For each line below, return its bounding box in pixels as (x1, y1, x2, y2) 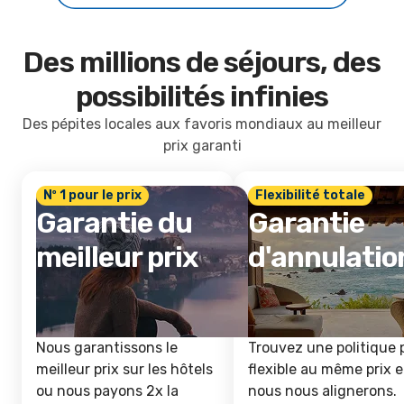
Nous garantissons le (36, 339, 178, 356)
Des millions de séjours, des (23, 45, 381, 79)
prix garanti (162, 137, 242, 154)
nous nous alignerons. (248, 382, 397, 399)
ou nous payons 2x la (36, 382, 179, 399)
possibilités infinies (76, 79, 328, 114)
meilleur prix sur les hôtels (36, 361, 213, 378)
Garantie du (36, 206, 193, 240)
